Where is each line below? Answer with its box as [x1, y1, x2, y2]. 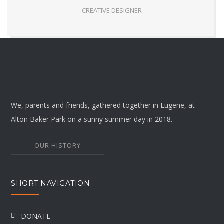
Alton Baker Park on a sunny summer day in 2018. [11, 114, 173, 124]
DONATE [21, 211, 51, 221]
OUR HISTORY [34, 141, 81, 150]
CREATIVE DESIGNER [82, 6, 142, 15]
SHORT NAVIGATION [11, 179, 90, 188]
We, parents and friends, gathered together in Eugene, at [11, 100, 195, 110]
